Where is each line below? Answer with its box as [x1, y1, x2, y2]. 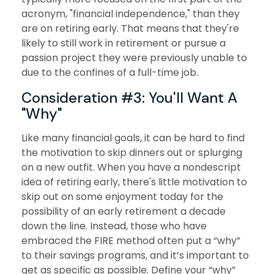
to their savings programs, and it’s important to [21, 248, 249, 263]
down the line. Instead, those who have [21, 219, 207, 234]
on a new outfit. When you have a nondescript [21, 160, 241, 175]
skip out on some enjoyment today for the [21, 190, 223, 204]
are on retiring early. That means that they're [21, 21, 239, 36]
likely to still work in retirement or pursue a [21, 36, 226, 51]
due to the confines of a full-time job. [21, 65, 198, 80]
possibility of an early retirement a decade [21, 204, 226, 219]
